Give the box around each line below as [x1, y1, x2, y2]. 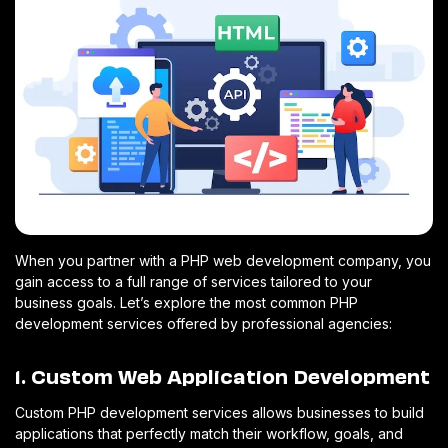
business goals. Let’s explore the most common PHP [15, 293, 358, 311]
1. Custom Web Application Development [15, 360, 430, 389]
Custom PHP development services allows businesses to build [15, 403, 424, 421]
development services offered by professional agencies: [15, 314, 392, 332]
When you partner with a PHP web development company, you [15, 251, 431, 269]
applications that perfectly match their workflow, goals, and [15, 424, 403, 442]
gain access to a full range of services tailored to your [15, 272, 372, 290]
